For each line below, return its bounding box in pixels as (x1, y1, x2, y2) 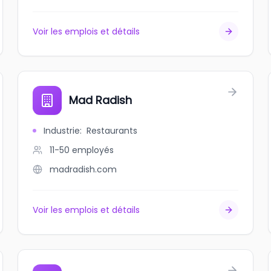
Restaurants (87, 125, 138, 137)
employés (72, 144, 114, 156)
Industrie (44, 125, 80, 137)
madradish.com (50, 163, 117, 175)
